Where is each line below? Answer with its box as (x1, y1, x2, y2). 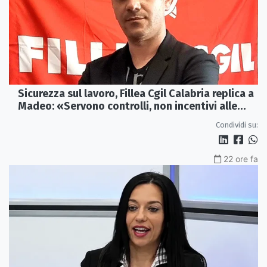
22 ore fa (223, 154, 258, 164)
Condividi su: (216, 120, 258, 130)
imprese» (18, 112, 64, 126)
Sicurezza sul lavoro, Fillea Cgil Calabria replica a (18, 87, 254, 101)
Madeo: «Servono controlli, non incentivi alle (18, 100, 237, 113)
